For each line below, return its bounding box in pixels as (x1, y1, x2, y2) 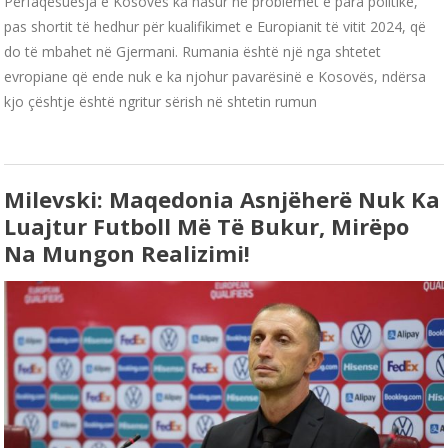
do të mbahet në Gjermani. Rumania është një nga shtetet (4, 42, 382, 62)
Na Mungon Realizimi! (4, 238, 251, 269)
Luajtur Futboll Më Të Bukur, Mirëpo (4, 211, 410, 242)
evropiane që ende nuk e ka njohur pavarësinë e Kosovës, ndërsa (4, 67, 427, 87)
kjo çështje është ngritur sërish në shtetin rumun (4, 92, 318, 112)
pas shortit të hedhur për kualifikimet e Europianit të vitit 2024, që (4, 17, 427, 37)
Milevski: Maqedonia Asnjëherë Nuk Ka (4, 184, 441, 215)
